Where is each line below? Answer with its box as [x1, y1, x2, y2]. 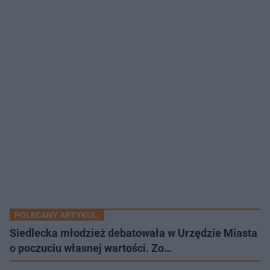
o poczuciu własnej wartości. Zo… [10, 242, 172, 255]
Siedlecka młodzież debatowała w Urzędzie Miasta [10, 227, 257, 240]
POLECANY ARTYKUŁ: [14, 210, 99, 221]
